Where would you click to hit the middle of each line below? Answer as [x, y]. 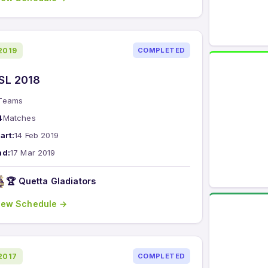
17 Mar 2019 [33, 152]
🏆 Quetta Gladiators [51, 181]
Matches [19, 118]
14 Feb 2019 [36, 135]
